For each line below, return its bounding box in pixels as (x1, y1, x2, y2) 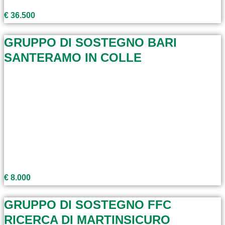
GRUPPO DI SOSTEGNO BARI (4, 35, 177, 49)
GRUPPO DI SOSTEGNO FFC (4, 197, 171, 211)
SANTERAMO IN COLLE (4, 50, 142, 64)
